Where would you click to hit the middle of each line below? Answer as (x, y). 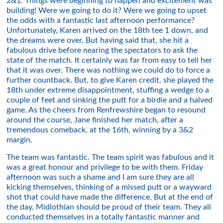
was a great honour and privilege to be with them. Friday (105, 167)
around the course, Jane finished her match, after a (95, 120)
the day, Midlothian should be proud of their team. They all (109, 207)
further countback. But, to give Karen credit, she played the (110, 80)
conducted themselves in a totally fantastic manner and (103, 217)
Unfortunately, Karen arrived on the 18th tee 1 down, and (108, 30)
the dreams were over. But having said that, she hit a (98, 40)
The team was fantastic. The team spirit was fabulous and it (111, 157)
